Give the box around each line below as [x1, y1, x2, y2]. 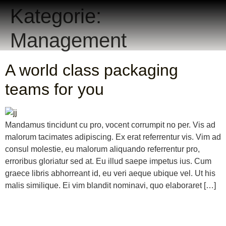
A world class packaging [5, 61, 178, 79]
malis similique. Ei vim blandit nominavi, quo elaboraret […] [5, 181, 216, 190]
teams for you [5, 80, 104, 98]
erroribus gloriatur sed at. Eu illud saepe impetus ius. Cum [5, 157, 211, 165]
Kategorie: [10, 5, 101, 27]
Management [10, 29, 127, 51]
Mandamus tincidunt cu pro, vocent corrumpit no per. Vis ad [5, 121, 215, 129]
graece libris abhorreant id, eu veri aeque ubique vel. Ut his [5, 169, 215, 178]
